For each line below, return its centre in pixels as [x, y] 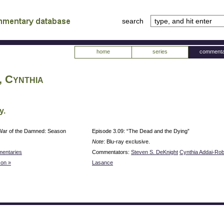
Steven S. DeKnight [154, 152]
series [160, 52]
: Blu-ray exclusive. [127, 141]
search [134, 21]
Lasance [102, 162]
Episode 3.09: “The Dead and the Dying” [141, 131]
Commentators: [111, 152]
